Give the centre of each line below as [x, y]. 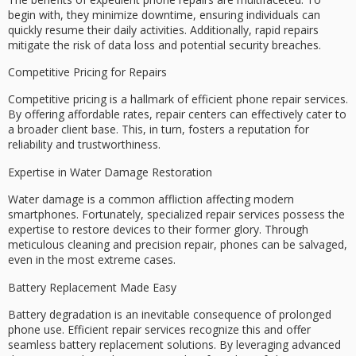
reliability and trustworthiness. [84, 145]
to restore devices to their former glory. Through [182, 230]
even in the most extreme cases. [92, 260]
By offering [38, 114]
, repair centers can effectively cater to [248, 114]
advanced [316, 344]
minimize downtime [143, 14]
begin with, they [50, 14]
